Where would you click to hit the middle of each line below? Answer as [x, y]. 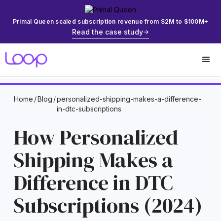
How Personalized [96, 137]
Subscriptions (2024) [108, 205]
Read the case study [108, 32]
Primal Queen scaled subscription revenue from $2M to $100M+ [110, 21]
